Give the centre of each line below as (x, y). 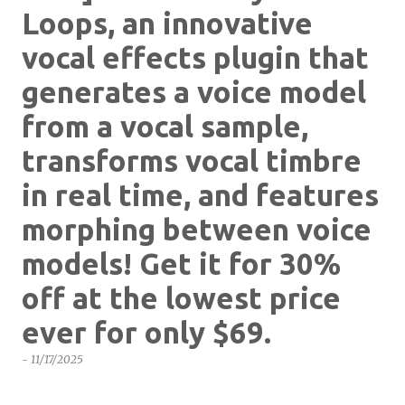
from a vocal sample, (165, 126)
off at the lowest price (181, 298)
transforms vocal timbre (192, 160)
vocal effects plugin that (195, 57)
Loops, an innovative (167, 23)
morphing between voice (197, 229)
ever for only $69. (146, 332)
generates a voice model (194, 92)
